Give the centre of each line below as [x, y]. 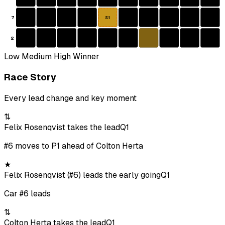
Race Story [30, 77]
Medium [36, 56]
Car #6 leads [27, 194]
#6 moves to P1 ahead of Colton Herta [74, 146]
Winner [85, 56]
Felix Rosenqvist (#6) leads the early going [82, 175]
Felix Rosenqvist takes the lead [62, 128]
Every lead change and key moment [70, 98]
